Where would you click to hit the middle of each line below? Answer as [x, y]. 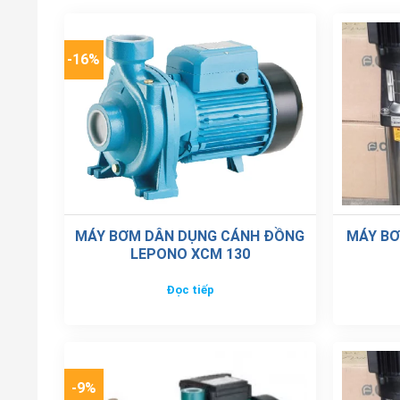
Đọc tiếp [190, 290]
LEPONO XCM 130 [190, 254]
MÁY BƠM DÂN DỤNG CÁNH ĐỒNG [190, 236]
